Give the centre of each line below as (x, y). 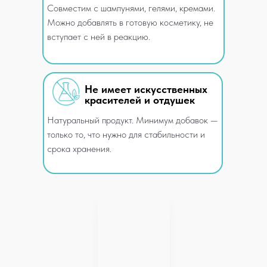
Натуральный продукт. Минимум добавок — (133, 120)
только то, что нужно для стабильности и (126, 134)
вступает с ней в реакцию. (99, 37)
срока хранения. (79, 149)
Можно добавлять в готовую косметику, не (130, 22)
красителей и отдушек (140, 100)
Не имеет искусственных (146, 89)
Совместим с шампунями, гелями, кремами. (131, 8)
